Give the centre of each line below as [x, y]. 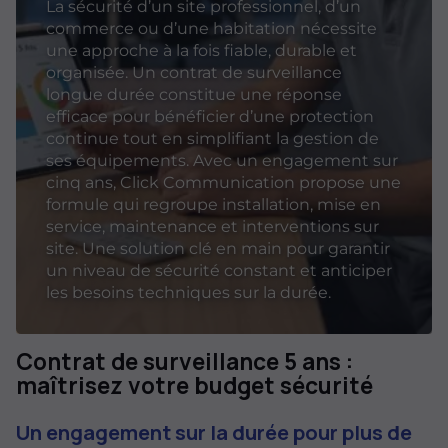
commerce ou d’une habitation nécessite [211, 29]
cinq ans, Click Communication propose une [223, 183]
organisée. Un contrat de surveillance [194, 73]
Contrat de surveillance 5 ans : [184, 362]
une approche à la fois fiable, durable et [201, 51]
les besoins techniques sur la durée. [188, 293]
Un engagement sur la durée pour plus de [214, 431]
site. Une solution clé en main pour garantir [218, 249]
